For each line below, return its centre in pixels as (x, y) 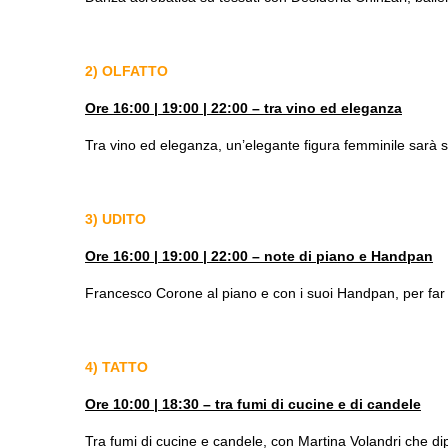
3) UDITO (115, 218)
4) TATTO (116, 366)
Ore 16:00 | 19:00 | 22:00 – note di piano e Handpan (259, 255)
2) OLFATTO (126, 70)
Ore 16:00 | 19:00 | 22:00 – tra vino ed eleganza (243, 107)
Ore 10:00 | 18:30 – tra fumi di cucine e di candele (253, 403)
